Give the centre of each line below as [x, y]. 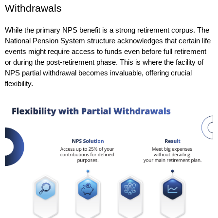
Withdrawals [33, 9]
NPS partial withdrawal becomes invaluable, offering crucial [98, 73]
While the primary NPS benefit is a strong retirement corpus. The [107, 30]
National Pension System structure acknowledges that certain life [108, 41]
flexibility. [19, 84]
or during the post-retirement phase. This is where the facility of [104, 63]
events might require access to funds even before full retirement [106, 52]
